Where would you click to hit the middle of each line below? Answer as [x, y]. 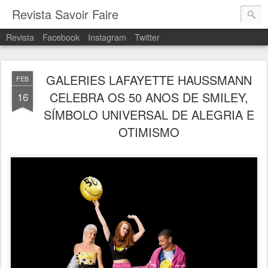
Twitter [147, 37]
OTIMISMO [149, 132]
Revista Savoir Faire [65, 14]
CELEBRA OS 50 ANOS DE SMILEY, [149, 97]
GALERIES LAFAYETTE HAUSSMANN [149, 80]
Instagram [107, 37]
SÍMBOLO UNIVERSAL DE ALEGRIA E [149, 115]
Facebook [61, 37]
